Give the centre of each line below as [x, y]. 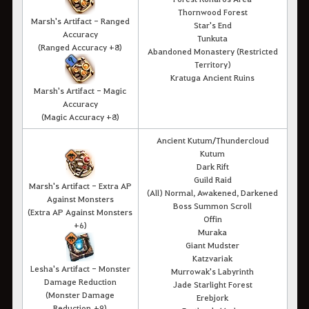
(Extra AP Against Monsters [80, 211]
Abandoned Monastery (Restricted [212, 51]
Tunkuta [212, 38]
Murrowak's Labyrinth [212, 271]
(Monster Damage [80, 294]
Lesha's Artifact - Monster [80, 268]
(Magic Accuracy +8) [80, 116]
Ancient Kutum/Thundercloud [212, 140]
